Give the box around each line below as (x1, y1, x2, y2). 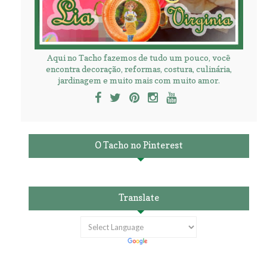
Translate (118, 191, 159, 203)
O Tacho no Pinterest (94, 139, 183, 151)
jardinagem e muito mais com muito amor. (57, 74, 220, 85)
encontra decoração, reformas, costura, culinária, (45, 63, 232, 74)
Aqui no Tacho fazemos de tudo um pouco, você (46, 52, 231, 63)
